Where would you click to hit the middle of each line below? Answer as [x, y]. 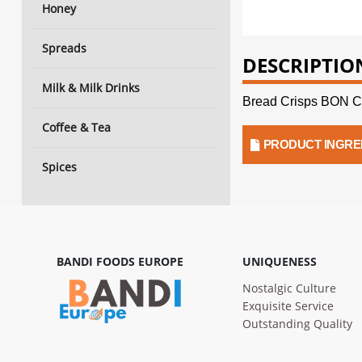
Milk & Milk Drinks [91, 88]
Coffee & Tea [76, 127]
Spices [59, 167]
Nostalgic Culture [289, 288]
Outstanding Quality [297, 324]
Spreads [64, 48]
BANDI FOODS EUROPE [120, 261]
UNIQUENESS [280, 261]
